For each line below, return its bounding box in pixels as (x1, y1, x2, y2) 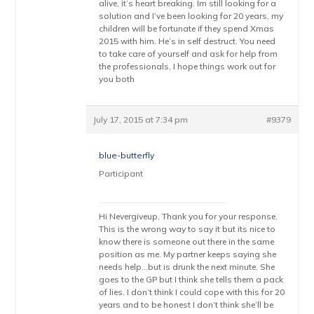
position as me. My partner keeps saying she (99, 249, 277, 259)
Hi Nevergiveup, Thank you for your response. (99, 211, 278, 221)
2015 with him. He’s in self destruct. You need (99, 36, 276, 46)
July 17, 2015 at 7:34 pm (93, 114, 189, 125)
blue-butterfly (99, 150, 155, 161)
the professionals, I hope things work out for (99, 61, 276, 71)
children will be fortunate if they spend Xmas (99, 23, 275, 34)
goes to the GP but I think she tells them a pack (99, 274, 284, 285)
